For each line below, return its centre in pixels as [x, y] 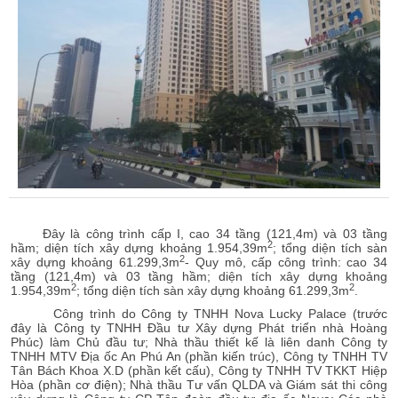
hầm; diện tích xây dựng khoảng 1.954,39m [139, 248]
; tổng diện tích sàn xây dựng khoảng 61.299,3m [213, 291]
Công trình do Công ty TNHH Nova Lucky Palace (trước [220, 314]
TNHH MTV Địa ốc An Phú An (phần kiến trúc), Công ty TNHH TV [199, 357]
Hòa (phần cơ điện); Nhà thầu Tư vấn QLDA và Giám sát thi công [199, 385]
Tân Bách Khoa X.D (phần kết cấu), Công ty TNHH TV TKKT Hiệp [199, 371]
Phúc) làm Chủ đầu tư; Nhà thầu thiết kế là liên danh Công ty [199, 342]
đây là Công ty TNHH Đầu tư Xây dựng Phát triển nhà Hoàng [199, 328]
